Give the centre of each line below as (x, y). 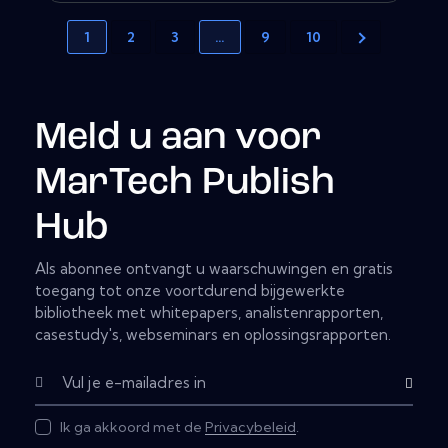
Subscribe (414, 384)
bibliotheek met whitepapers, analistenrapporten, (209, 313)
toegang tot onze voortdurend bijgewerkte (190, 291)
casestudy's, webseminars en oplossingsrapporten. (213, 335)
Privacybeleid (250, 427)
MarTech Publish (185, 183)
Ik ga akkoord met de (132, 427)
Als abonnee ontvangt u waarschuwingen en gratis (214, 269)
